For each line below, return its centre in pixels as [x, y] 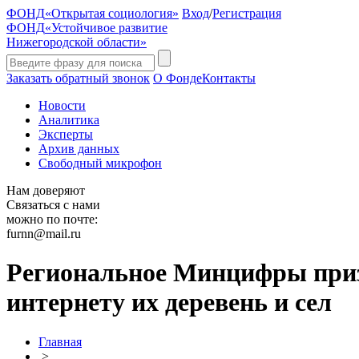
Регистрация [247, 13]
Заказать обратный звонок [78, 78]
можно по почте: [52, 219]
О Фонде [177, 78]
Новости [62, 105]
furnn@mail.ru [44, 234]
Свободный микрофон [100, 163]
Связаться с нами [53, 205]
